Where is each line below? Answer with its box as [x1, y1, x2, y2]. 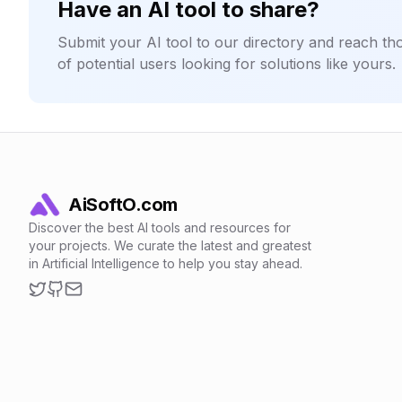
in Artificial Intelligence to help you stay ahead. [29, 256, 302, 271]
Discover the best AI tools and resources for [29, 220, 291, 235]
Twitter [28, 299, 74, 317]
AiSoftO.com [68, 194, 178, 215]
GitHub [46, 299, 93, 317]
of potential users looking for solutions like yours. [57, 55, 396, 73]
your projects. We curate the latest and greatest [29, 238, 311, 253]
